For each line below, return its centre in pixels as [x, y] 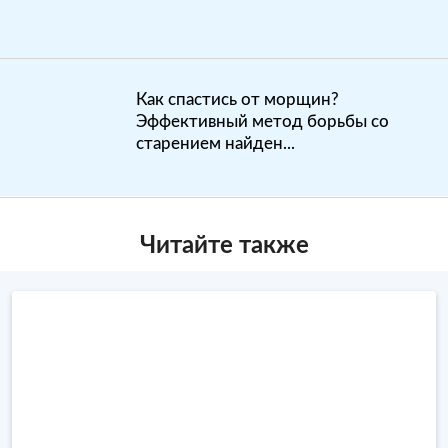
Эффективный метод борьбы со [262, 121]
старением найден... [215, 143]
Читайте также [224, 246]
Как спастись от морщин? [237, 99]
